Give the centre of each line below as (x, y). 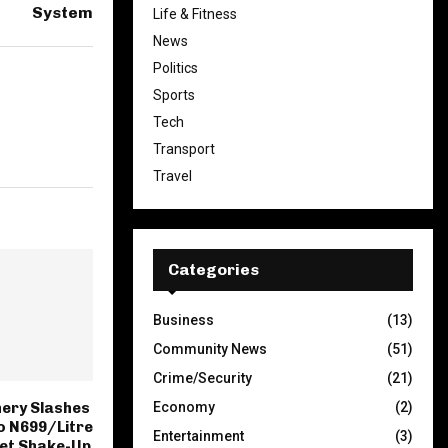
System (62, 13)
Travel (172, 176)
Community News (210, 349)
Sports (174, 95)
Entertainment (198, 436)
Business (183, 320)
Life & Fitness (195, 14)
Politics (175, 68)
